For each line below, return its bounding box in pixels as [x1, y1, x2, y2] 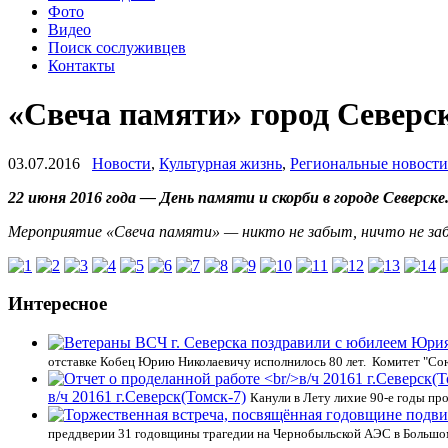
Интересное [8, 293, 107, 315]
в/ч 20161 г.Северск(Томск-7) [48, 388, 246, 406]
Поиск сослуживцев [48, 38, 186, 56]
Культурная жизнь [159, 154, 282, 172]
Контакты [48, 56, 115, 74]
